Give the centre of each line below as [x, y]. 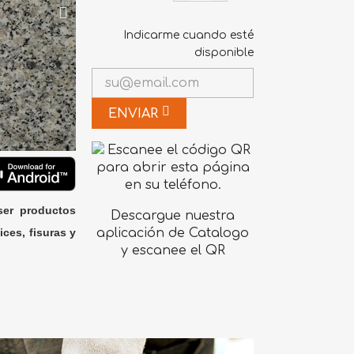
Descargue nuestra [173, 215]
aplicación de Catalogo [173, 233]
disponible [224, 52]
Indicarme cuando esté [188, 35]
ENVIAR [136, 113]
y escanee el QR [173, 250]
